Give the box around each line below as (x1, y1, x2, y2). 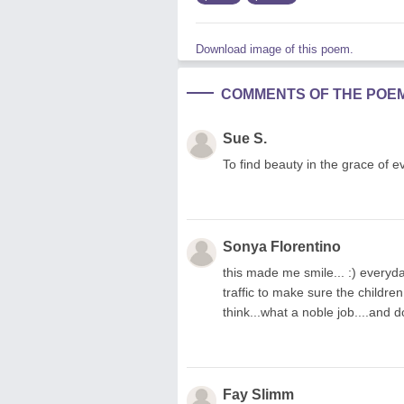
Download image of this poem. (196, 41, 353, 56)
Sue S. (223, 130, 267, 146)
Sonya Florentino (223, 238, 341, 254)
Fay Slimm (223, 386, 294, 402)
